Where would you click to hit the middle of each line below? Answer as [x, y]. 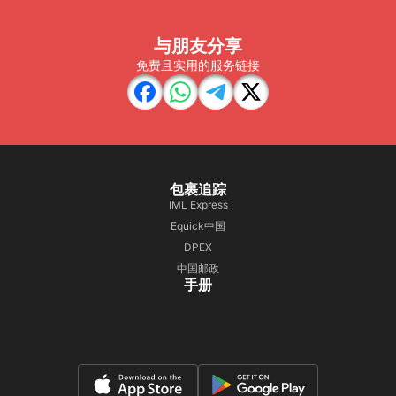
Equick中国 [198, 226]
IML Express [198, 205]
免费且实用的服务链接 [198, 65]
